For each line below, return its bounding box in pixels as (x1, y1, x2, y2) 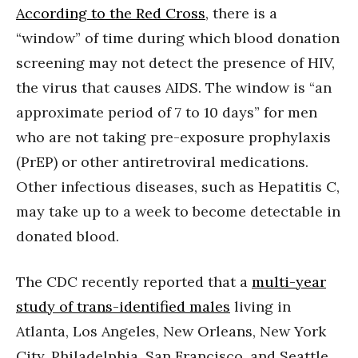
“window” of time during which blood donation (16, 28, 340, 47)
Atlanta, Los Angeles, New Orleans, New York (16, 321, 326, 340)
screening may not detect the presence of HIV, (16, 53, 335, 72)
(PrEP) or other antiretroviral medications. (16, 152, 308, 171)
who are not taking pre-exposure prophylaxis (16, 127, 331, 146)
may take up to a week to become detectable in (16, 201, 340, 221)
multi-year (252, 272, 326, 291)
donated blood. (16, 226, 119, 245)
